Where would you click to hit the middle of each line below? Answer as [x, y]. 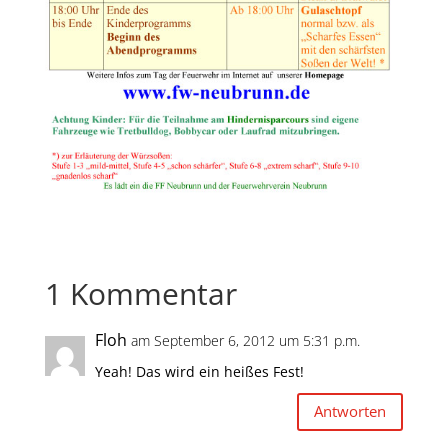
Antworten [350, 411]
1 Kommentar [140, 293]
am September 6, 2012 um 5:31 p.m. [245, 340]
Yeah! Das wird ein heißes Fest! [199, 371]
